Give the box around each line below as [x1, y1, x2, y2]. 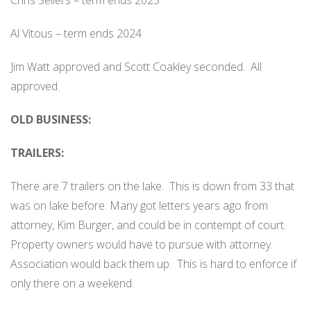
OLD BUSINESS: [10, 112, 91, 128]
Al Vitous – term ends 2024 [10, 26, 142, 42]
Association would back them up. [10, 256, 171, 272]
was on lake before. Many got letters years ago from [10, 198, 268, 214]
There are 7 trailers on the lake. [10, 178, 164, 194]
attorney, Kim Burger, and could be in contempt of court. [10, 217, 286, 233]
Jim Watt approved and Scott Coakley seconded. [10, 59, 245, 75]
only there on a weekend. [10, 276, 137, 292]
